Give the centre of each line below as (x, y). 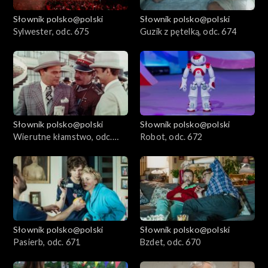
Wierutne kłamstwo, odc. (63, 137)
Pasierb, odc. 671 (47, 242)
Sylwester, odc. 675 (51, 32)
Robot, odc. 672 (171, 137)
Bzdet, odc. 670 (170, 242)
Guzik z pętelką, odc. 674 (188, 32)
